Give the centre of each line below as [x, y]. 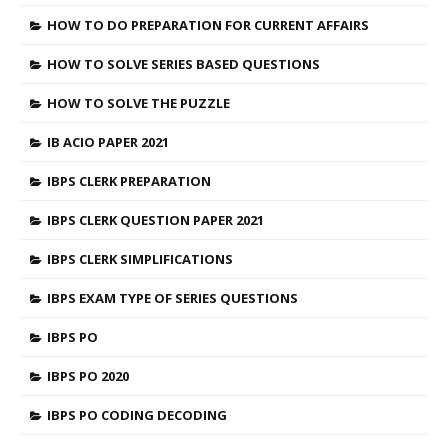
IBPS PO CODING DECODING [137, 415]
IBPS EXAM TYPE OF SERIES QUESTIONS [172, 298]
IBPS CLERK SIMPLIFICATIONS [140, 259]
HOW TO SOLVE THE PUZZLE [138, 103]
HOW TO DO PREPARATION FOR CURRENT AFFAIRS [208, 25]
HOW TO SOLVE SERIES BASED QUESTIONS [183, 64]
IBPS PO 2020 [88, 376]
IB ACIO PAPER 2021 [108, 142]
